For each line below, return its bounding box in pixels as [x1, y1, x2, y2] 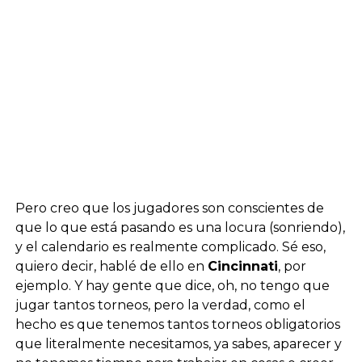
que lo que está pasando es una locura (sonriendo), [15, 219, 345, 235]
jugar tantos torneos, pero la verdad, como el [15, 297, 305, 313]
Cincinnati [207, 258, 278, 274]
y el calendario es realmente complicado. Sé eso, [15, 238, 326, 255]
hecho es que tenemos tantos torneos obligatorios [15, 316, 340, 332]
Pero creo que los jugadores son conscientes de [15, 200, 324, 216]
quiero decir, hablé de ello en [15, 258, 208, 274]
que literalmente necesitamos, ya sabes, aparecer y [15, 335, 342, 351]
